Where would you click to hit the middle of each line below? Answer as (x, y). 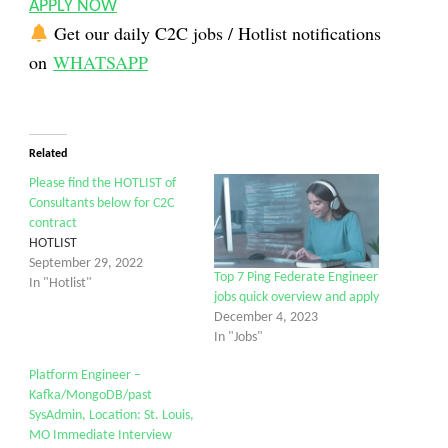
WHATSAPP (100, 62)
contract (53, 223)
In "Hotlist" (60, 283)
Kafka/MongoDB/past (90, 396)
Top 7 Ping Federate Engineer (296, 278)
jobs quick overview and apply (296, 298)
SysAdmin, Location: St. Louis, (111, 416)
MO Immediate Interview (100, 436)
